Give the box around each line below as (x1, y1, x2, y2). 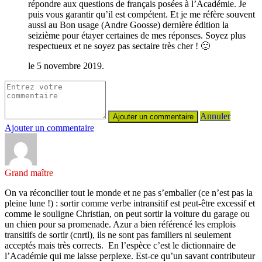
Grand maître (5, 167, 53, 178)
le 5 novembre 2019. (28, 60, 104, 71)
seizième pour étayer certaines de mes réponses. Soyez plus (28, 30, 246, 40)
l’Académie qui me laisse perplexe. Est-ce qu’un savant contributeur (5, 250, 255, 261)
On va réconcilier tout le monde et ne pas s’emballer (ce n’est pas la (5, 187, 253, 198)
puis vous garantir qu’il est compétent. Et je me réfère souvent (28, 9, 255, 19)
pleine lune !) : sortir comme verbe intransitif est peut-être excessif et (5, 198, 255, 208)
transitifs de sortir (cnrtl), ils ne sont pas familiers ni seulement (5, 229, 231, 240)
